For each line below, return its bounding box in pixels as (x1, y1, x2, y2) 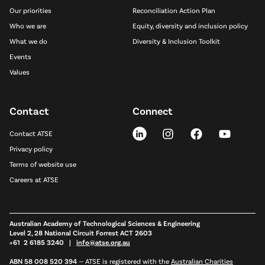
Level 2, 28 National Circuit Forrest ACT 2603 (9, 228, 152, 237)
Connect (132, 104, 173, 117)
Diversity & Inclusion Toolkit (132, 36, 220, 45)
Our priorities (9, 5, 51, 14)
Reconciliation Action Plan (132, 5, 215, 14)
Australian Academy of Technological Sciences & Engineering (9, 218, 200, 227)
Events (9, 51, 31, 60)
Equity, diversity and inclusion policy (132, 21, 248, 30)
